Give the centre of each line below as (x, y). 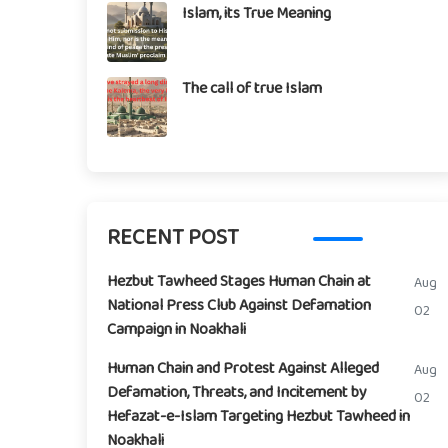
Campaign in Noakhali (176, 329)
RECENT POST (173, 238)
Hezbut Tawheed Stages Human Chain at (239, 281)
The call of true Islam (252, 88)
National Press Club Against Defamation (239, 305)
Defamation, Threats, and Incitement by (237, 392)
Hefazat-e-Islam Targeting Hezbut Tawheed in (258, 416)
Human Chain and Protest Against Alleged (243, 368)
